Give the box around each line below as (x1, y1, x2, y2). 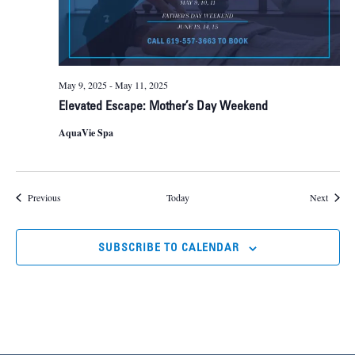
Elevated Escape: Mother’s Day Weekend (58, 101, 268, 114)
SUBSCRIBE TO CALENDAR (98, 242, 239, 255)
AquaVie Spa (58, 126, 113, 140)
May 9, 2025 (58, 78, 107, 92)
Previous (27, 191, 61, 204)
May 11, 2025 (114, 78, 168, 92)
